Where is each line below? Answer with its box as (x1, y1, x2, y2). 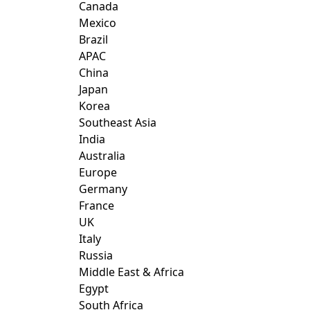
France (79, 198, 114, 213)
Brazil (79, 32, 108, 47)
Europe (79, 165, 117, 180)
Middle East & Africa (79, 264, 184, 280)
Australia (79, 148, 125, 163)
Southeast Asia (79, 115, 156, 130)
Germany (79, 181, 127, 197)
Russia (79, 248, 113, 263)
